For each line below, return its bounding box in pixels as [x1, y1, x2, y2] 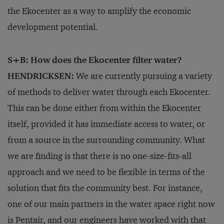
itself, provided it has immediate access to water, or [7, 118, 205, 130]
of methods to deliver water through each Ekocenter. [7, 86, 210, 98]
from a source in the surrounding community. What [7, 134, 205, 146]
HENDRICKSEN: [7, 70, 74, 82]
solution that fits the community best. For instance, [7, 182, 202, 194]
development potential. [7, 21, 98, 33]
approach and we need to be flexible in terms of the [7, 166, 205, 178]
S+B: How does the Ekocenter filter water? [7, 54, 182, 66]
